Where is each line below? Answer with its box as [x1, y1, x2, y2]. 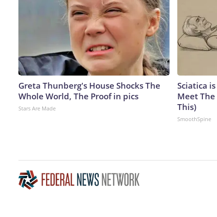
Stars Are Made [18, 104, 56, 112]
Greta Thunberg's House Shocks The [18, 79, 160, 91]
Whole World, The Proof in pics [18, 90, 139, 102]
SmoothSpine [177, 115, 211, 123]
